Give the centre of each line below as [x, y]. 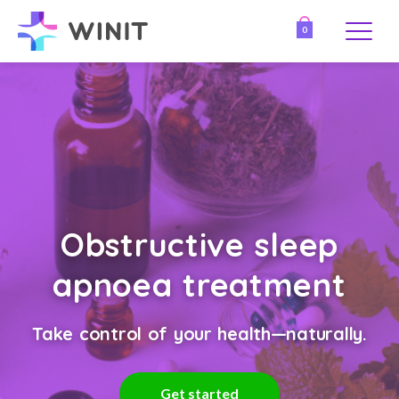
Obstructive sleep [199, 244]
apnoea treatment [199, 285]
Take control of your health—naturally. [199, 334]
